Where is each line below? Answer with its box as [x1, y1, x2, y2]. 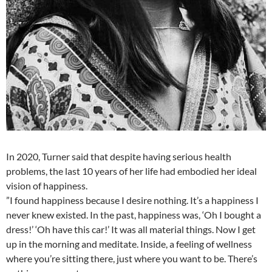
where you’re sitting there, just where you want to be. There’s [6, 252, 257, 264]
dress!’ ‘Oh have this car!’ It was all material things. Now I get [6, 223, 256, 235]
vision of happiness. [6, 179, 87, 191]
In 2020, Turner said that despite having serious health [6, 150, 231, 162]
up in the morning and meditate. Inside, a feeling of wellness [6, 237, 252, 250]
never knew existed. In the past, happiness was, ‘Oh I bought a [6, 208, 261, 220]
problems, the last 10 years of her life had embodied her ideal [6, 165, 257, 177]
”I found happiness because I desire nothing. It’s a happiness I [6, 194, 259, 206]
